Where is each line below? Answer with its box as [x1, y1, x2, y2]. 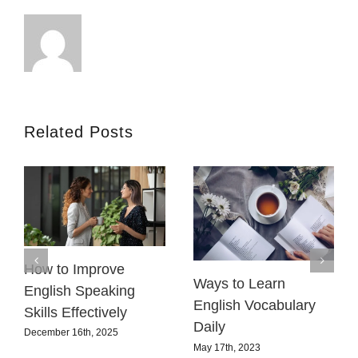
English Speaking [24, 282, 135, 299]
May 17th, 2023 [193, 341, 261, 353]
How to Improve [24, 261, 125, 277]
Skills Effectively [24, 304, 127, 320]
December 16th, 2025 [24, 327, 118, 339]
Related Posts [24, 123, 133, 141]
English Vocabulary [193, 297, 316, 314]
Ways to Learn [193, 276, 285, 292]
